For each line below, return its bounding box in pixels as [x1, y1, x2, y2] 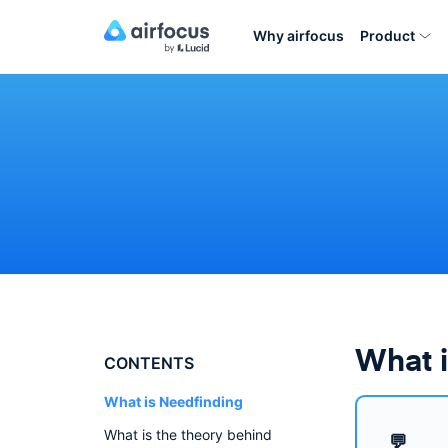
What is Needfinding [104, 393, 243, 410]
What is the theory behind [104, 426, 272, 443]
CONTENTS [104, 353, 194, 373]
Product [360, 26, 415, 44]
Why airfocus [253, 26, 344, 44]
